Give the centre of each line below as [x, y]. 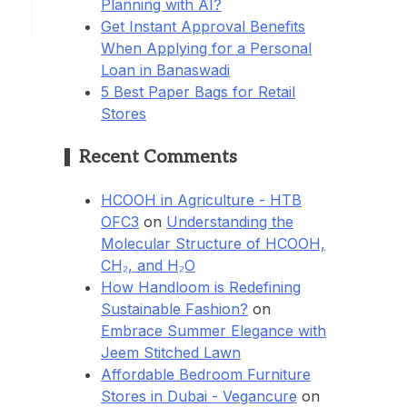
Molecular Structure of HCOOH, [213, 244]
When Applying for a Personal [206, 48]
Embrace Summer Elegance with [213, 331]
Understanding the [230, 222]
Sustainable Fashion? [174, 309]
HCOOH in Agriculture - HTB [201, 200]
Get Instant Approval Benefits [203, 26]
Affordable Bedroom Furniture [206, 375]
